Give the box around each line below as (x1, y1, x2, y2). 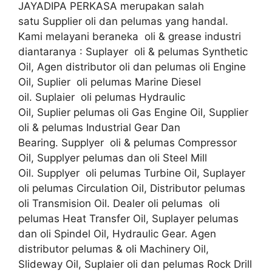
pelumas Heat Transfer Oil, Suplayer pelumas (18, 212, 239, 225)
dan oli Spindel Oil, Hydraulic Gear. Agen (18, 227, 216, 240)
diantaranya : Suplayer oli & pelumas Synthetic (18, 45, 248, 58)
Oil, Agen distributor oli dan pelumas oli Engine (18, 60, 246, 73)
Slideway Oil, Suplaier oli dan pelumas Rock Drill (18, 257, 252, 270)
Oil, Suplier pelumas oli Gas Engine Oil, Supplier (18, 106, 251, 118)
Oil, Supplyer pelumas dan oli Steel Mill (18, 151, 207, 164)
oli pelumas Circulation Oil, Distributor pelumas (18, 182, 245, 194)
